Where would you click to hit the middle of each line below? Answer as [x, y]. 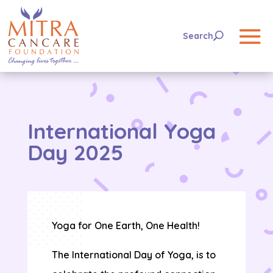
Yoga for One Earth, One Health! [126, 226]
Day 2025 [75, 153]
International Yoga [121, 131]
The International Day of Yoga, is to [133, 255]
